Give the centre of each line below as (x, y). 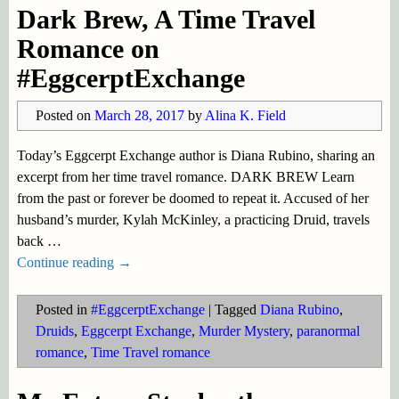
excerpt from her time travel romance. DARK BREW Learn (185, 176)
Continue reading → (74, 262)
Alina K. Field (245, 115)
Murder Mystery (244, 330)
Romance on (88, 48)
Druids (54, 330)
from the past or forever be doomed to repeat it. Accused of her (192, 198)
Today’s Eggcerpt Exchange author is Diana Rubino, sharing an (195, 155)
